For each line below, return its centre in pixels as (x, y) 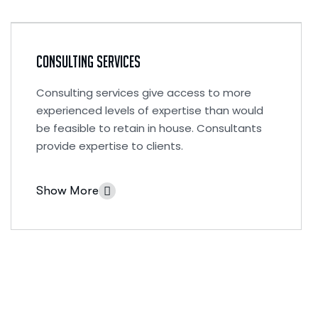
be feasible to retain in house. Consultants (149, 128)
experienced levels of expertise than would (150, 110)
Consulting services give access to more (144, 93)
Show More (67, 191)
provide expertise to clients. (110, 146)
